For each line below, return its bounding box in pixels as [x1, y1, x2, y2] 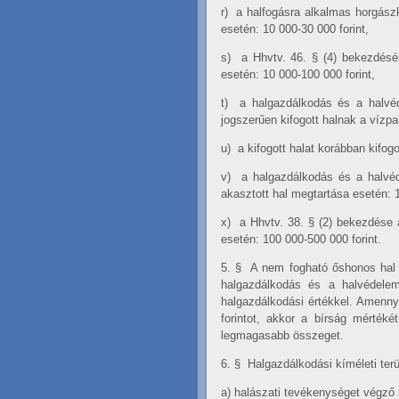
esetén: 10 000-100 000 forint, [221, 68, 375, 82]
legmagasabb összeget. [221, 329, 344, 343]
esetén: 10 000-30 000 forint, [221, 22, 369, 37]
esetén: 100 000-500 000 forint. [221, 232, 381, 247]
